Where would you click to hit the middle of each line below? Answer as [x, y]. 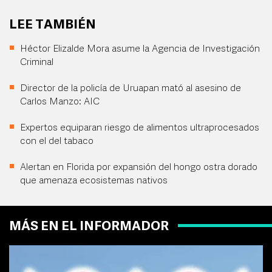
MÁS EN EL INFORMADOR [89, 227]
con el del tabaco [57, 142]
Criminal [37, 63]
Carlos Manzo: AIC [60, 102]
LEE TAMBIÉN [53, 25]
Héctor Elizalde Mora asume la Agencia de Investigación [140, 49]
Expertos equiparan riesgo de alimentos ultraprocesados [140, 128]
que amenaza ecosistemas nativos [94, 181]
